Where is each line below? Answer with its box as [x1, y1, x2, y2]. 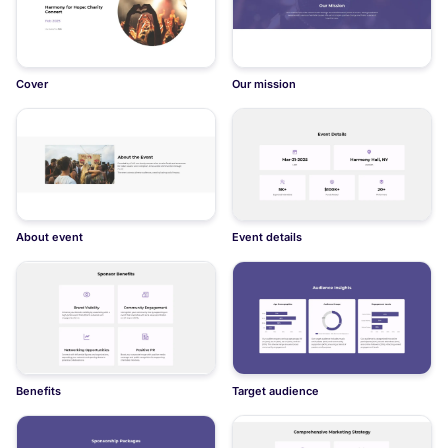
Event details [232, 230, 302, 245]
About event [16, 230, 83, 245]
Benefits [16, 383, 61, 398]
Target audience [232, 383, 319, 398]
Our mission [232, 76, 296, 91]
